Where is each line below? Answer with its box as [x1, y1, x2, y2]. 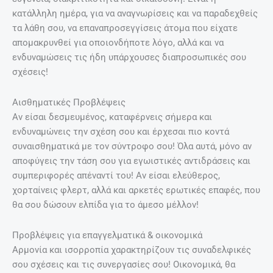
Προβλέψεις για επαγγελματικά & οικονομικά [12, 229, 202, 241]
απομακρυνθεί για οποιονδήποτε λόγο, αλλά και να [12, 37, 224, 49]
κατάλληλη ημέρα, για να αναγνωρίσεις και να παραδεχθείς [12, 8, 258, 19]
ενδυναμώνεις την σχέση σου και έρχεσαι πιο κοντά [12, 126, 229, 137]
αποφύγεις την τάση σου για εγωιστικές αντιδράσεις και [12, 155, 250, 166]
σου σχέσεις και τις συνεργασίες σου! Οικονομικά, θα [12, 258, 235, 270]
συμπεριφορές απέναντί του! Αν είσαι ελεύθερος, [12, 169, 220, 181]
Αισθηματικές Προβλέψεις [12, 96, 126, 108]
